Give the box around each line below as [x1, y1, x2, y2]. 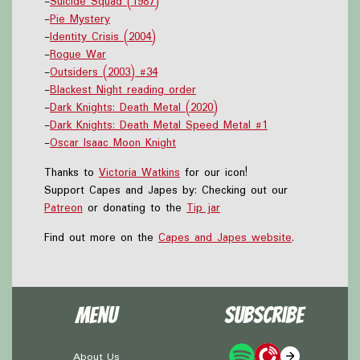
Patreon [44, 198, 83, 217]
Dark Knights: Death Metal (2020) [50, 98, 218, 117]
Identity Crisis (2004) [50, 27, 156, 46]
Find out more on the [44, 228, 158, 247]
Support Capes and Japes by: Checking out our [44, 181, 288, 199]
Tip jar [186, 198, 220, 217]
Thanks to [44, 163, 99, 182]
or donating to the [83, 198, 186, 217]
